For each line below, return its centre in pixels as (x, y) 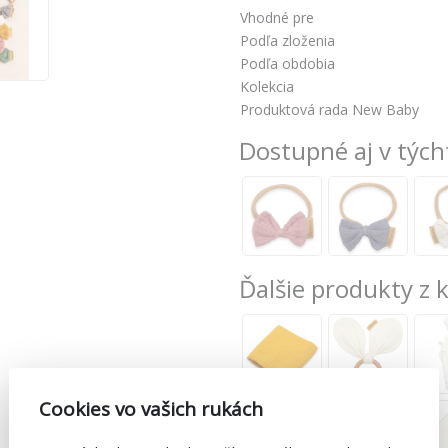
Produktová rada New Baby (329, 110)
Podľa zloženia (287, 41)
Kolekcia (267, 87)
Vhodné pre (277, 18)
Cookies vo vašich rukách (151, 408)
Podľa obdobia (287, 64)
